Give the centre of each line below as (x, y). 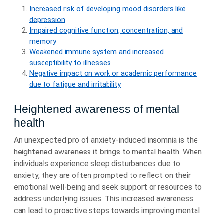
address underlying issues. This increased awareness (103, 199)
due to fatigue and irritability (75, 84)
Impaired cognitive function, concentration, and (106, 30)
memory (43, 41)
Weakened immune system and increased (97, 52)
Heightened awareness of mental (97, 109)
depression (47, 20)
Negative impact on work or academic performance (113, 73)
